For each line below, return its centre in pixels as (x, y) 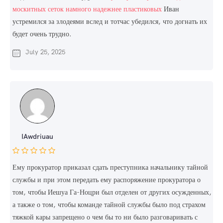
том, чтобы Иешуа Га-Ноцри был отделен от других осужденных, (112, 192)
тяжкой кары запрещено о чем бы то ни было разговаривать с (105, 217)
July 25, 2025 (45, 52)
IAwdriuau (37, 137)
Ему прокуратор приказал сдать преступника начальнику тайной (110, 167)
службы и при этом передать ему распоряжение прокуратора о (107, 180)
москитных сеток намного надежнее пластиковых (87, 9)
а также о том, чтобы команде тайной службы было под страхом (109, 205)
